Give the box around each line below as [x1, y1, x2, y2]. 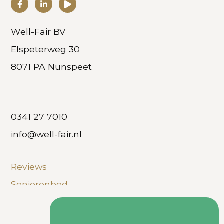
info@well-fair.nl [11, 128, 82, 139]
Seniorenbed [11, 178, 68, 189]
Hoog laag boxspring [11, 196, 104, 207]
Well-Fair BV [11, 26, 66, 37]
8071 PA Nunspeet [11, 61, 92, 72]
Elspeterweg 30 [11, 43, 80, 54]
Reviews [11, 161, 47, 172]
